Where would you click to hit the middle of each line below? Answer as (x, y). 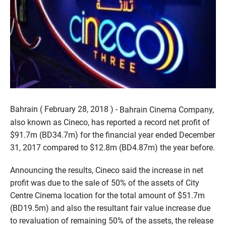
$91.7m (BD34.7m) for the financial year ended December (112, 135)
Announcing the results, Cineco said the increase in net (107, 170)
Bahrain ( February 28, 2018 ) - (64, 109)
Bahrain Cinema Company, (167, 109)
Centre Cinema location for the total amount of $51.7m (107, 195)
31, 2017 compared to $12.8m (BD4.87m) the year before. (112, 147)
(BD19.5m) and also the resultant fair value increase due (110, 208)
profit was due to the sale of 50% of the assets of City (105, 183)
